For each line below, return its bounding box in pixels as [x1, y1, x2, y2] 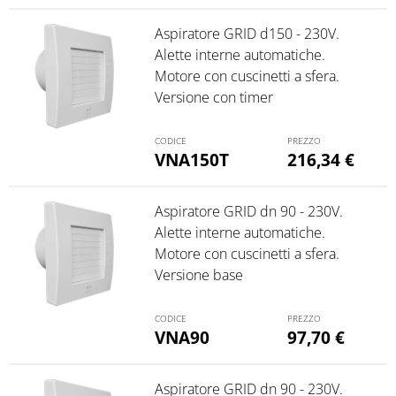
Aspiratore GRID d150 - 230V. [154, 24, 339, 44]
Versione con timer [154, 88, 273, 108]
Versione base [154, 264, 243, 285]
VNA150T [154, 147, 229, 171]
